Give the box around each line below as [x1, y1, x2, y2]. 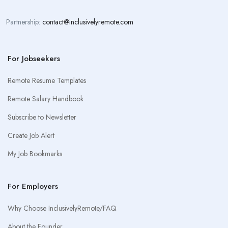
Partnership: [6, 17, 42, 27]
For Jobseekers [8, 53, 60, 64]
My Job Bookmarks [8, 149, 62, 159]
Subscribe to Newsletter [8, 112, 76, 122]
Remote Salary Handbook [8, 94, 83, 104]
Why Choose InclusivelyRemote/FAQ [8, 203, 117, 213]
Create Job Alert [8, 130, 54, 140]
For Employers [8, 181, 58, 192]
